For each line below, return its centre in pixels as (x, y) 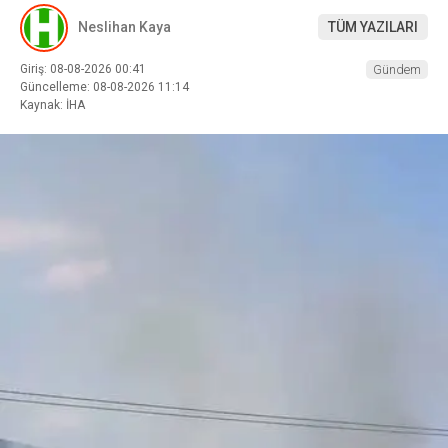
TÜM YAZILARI (373, 27)
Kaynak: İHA (52, 104)
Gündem (397, 69)
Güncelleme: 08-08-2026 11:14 (104, 86)
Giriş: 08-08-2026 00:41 (83, 68)
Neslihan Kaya (124, 27)
